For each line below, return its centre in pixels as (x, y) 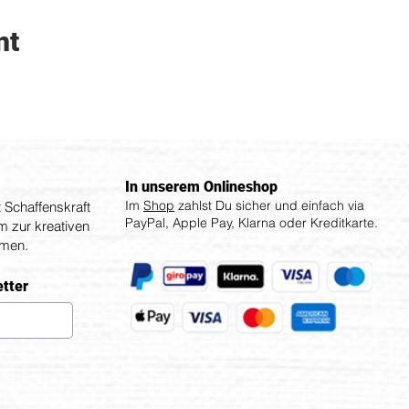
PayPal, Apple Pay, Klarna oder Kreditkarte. (252, 223)
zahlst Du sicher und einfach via (269, 205)
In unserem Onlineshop (201, 187)
